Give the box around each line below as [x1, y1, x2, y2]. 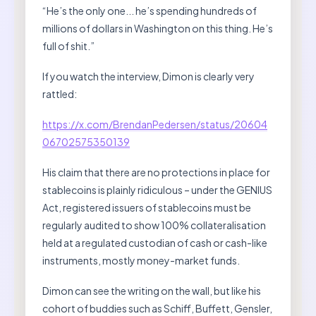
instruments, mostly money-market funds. [42, 254, 240, 267]
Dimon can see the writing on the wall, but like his [42, 284, 261, 298]
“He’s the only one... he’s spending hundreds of [42, 4, 257, 18]
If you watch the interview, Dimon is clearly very [42, 70, 255, 83]
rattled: [42, 87, 77, 101]
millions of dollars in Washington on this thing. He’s [42, 22, 273, 35]
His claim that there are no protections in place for [42, 166, 270, 179]
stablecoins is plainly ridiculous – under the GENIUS [42, 183, 272, 197]
